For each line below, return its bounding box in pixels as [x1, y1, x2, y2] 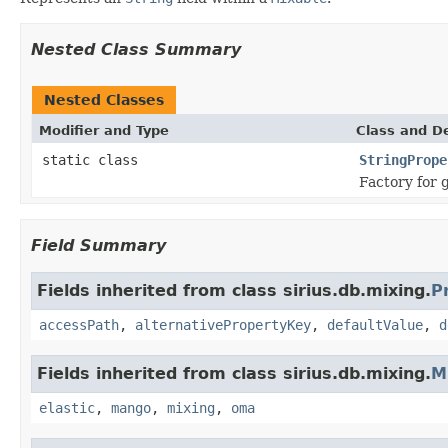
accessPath [39, 316, 119, 333]
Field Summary [31, 235, 166, 255]
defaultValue [327, 316, 423, 333]
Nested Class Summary [31, 39, 241, 59]
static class [42, 151, 146, 168]
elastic [39, 399, 95, 416]
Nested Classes [44, 91, 164, 108]
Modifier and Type [39, 122, 169, 138]
